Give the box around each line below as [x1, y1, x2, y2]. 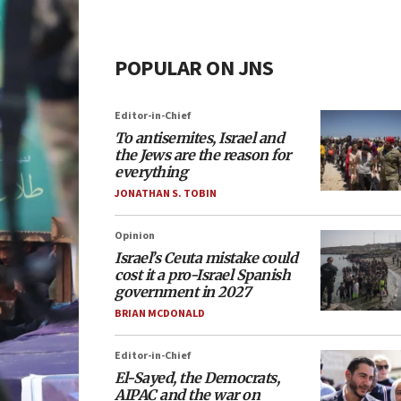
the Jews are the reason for [115, 146, 291, 164]
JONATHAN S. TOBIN [115, 186, 217, 201]
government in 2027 [115, 283, 251, 301]
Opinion [115, 228, 155, 243]
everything [115, 163, 187, 181]
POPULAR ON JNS [115, 53, 273, 84]
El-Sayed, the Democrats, [115, 369, 279, 387]
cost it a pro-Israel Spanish [115, 266, 290, 284]
